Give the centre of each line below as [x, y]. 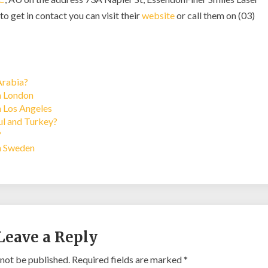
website [158, 15]
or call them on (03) [215, 15]
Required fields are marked [128, 259]
